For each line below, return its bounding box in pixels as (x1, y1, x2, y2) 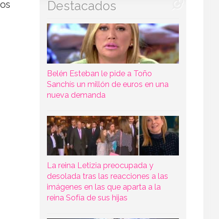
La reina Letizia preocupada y (46, 160, 153, 170)
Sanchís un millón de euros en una (46, 79, 169, 89)
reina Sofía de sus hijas (46, 193, 128, 202)
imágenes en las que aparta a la (46, 182, 161, 192)
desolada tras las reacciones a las (46, 171, 168, 181)
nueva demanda (46, 90, 106, 100)
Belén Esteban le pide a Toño (46, 68, 152, 78)
